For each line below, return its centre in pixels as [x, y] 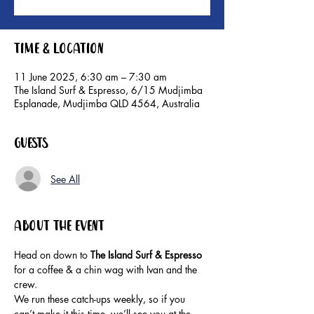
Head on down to [52, 255]
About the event [59, 227]
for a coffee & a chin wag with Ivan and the [107, 270]
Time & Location [59, 50]
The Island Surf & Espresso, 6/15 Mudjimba [108, 90]
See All [65, 179]
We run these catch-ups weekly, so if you [101, 299]
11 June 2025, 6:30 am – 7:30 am [90, 77]
